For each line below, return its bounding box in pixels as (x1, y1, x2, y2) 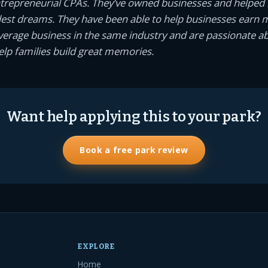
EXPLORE (77, 242, 115, 251)
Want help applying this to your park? (6, 108, 262, 125)
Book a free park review (80, 144, 188, 156)
